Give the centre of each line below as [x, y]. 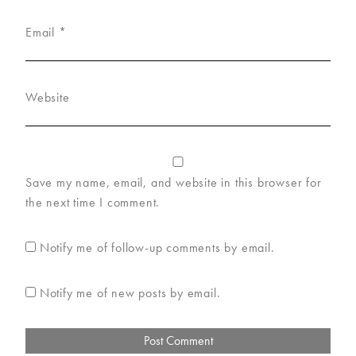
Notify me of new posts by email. [130, 293]
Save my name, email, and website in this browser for [174, 183]
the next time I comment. [93, 203]
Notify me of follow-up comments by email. [157, 248]
